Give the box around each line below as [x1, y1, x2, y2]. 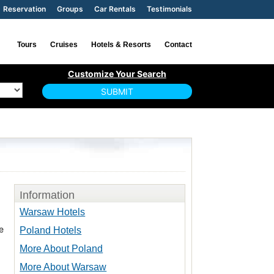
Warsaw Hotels [20, 206, 86, 217]
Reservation [2, 4, 46, 13]
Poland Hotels [20, 224, 82, 235]
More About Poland [20, 243, 103, 254]
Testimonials [146, 4, 192, 13]
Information [20, 188, 75, 201]
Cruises [50, 40, 78, 49]
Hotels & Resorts [91, 40, 151, 49]
